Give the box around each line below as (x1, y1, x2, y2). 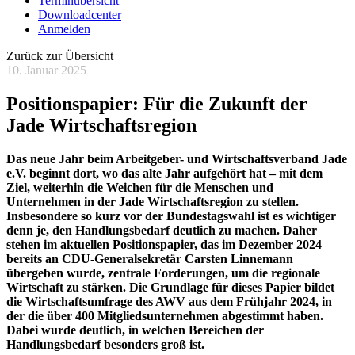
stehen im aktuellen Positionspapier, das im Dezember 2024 (6, 237, 322, 251)
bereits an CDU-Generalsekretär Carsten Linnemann (6, 251, 293, 265)
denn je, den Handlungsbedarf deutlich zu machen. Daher (6, 223, 317, 237)
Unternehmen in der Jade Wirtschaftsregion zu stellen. (6, 194, 299, 208)
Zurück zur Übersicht (6, 49, 113, 63)
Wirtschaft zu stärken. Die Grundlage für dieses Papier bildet (6, 280, 334, 294)
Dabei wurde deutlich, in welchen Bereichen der (6, 323, 264, 337)
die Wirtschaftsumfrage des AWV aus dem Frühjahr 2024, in (6, 294, 332, 308)
